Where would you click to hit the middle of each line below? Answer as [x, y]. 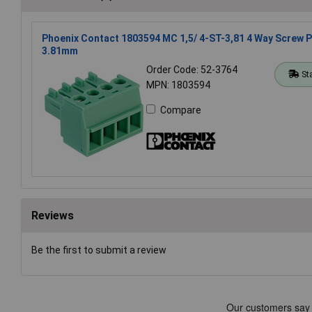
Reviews [53, 216]
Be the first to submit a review [99, 250]
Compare [181, 110]
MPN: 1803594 [178, 85]
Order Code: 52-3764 [192, 70]
